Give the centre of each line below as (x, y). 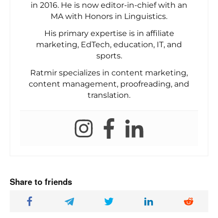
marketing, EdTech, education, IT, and (109, 44)
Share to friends (41, 181)
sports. (109, 55)
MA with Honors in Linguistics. (109, 16)
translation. (109, 95)
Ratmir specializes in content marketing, (109, 73)
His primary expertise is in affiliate (109, 33)
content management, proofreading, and (109, 84)
